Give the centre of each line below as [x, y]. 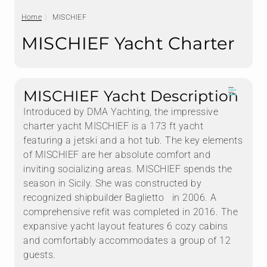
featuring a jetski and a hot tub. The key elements [133, 141]
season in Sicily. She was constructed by [112, 184]
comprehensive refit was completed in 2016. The [131, 212]
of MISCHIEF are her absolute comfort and [117, 155]
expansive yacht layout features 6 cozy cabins [126, 226]
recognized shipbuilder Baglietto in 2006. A [120, 198]
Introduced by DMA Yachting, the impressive [121, 112]
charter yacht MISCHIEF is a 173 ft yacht [113, 126]
